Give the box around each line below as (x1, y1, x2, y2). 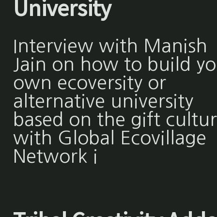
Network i (13, 147, 98, 166)
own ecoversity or (13, 73, 166, 93)
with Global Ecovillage (13, 128, 206, 148)
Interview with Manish (13, 36, 207, 56)
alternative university (13, 92, 193, 111)
